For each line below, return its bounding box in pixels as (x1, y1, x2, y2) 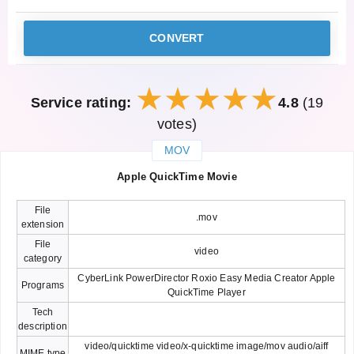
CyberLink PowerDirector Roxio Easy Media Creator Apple (77, 272, 336, 284)
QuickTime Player (168, 286, 246, 298)
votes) (156, 115, 197, 132)
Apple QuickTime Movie (117, 170, 237, 183)
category (23, 252, 62, 264)
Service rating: (30, 94, 132, 111)
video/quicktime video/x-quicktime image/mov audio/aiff (85, 340, 329, 352)
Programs (21, 279, 65, 291)
